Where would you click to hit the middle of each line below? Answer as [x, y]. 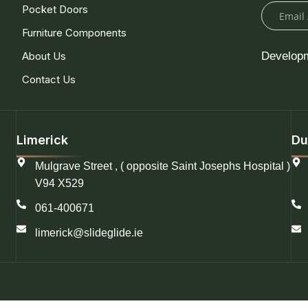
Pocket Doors [55, 10]
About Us [44, 56]
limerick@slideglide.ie [89, 233]
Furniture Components [74, 33]
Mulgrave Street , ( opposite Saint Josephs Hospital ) [162, 166]
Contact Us [49, 80]
